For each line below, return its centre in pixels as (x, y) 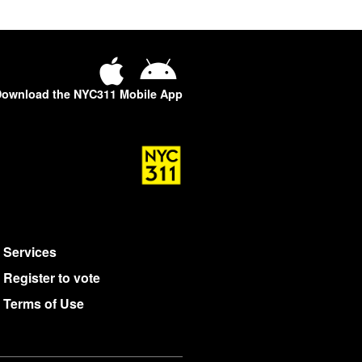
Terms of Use (44, 303)
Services (30, 251)
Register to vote (52, 277)
